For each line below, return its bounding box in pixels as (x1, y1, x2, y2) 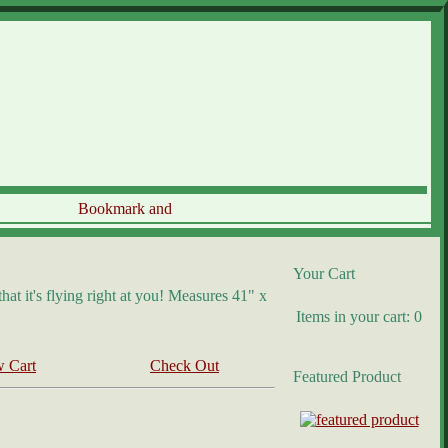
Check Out (150, 356, 219, 374)
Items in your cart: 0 (296, 308, 422, 325)
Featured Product (293, 368, 401, 385)
